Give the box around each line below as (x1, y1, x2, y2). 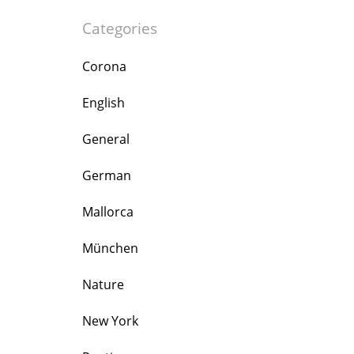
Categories (82, 17, 157, 39)
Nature (82, 276, 124, 293)
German (82, 167, 131, 184)
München (82, 239, 138, 257)
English (82, 94, 125, 111)
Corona (82, 58, 126, 75)
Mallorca (82, 203, 134, 220)
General (82, 130, 130, 148)
